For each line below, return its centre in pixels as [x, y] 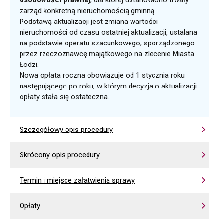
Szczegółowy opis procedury [66, 130]
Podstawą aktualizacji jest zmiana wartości [89, 22]
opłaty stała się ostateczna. [64, 97]
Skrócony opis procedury [60, 155]
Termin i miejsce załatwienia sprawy [77, 180]
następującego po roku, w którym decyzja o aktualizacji [108, 86]
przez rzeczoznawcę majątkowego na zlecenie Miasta [107, 54]
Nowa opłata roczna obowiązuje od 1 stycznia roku [102, 75]
